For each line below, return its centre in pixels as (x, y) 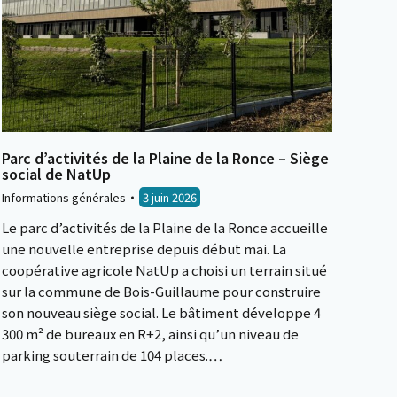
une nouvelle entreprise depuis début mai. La (144, 249)
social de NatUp (56, 174)
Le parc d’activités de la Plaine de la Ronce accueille (165, 227)
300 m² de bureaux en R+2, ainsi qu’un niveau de (150, 334)
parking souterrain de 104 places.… (112, 355)
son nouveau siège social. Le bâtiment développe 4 (161, 312)
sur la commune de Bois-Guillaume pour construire (161, 291)
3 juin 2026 (170, 197)
